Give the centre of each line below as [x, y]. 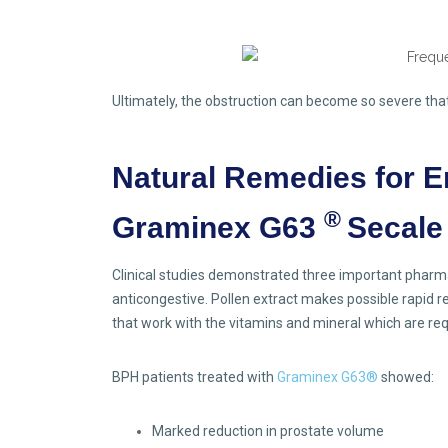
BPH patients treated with [194, 377]
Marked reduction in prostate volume [268, 431]
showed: [406, 377]
